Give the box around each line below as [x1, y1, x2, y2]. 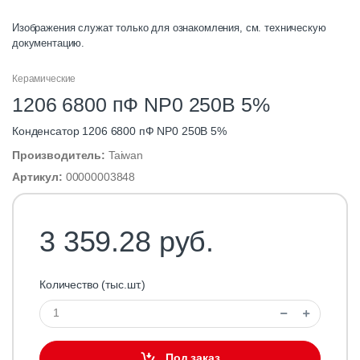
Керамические [12, 72, 76, 84]
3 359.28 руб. [39, 224, 215, 258]
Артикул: [12, 170, 66, 183]
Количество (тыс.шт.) [39, 277, 146, 291]
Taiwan [108, 148, 143, 162]
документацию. [12, 36, 85, 49]
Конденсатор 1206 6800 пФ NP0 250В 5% [12, 124, 227, 137]
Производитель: [12, 148, 108, 162]
